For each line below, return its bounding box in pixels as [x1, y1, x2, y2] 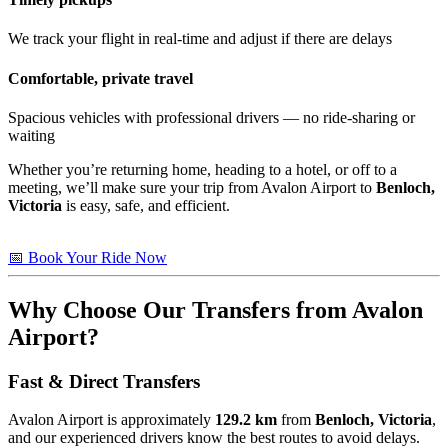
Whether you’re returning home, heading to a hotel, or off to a [8, 160, 397, 178]
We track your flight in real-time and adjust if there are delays [8, 30, 392, 48]
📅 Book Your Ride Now [8, 248, 167, 266]
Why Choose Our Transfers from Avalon [8, 296, 423, 323]
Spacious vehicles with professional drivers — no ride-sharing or [8, 108, 415, 126]
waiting [8, 126, 55, 144]
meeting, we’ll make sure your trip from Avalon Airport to [8, 178, 376, 196]
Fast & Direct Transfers [8, 370, 200, 392]
